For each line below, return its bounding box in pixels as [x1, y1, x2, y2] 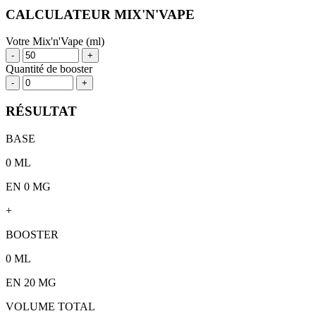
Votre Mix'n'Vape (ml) [6, 35, 104, 48]
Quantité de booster [6, 63, 92, 75]
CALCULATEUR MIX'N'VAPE [6, 6, 195, 22]
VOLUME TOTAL [6, 300, 95, 312]
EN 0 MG [6, 180, 51, 193]
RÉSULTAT [6, 104, 77, 119]
